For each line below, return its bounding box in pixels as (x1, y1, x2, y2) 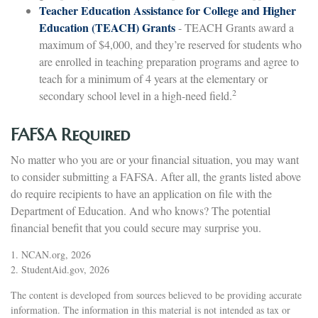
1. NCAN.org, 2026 (11, 248, 91, 262)
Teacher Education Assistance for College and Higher (39, 2, 296, 19)
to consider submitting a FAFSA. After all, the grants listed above (11, 169, 301, 185)
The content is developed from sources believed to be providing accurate (11, 288, 302, 302)
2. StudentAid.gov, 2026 (11, 263, 109, 277)
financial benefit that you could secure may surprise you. (11, 220, 261, 236)
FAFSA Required (11, 124, 130, 146)
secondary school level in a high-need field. (39, 88, 232, 104)
